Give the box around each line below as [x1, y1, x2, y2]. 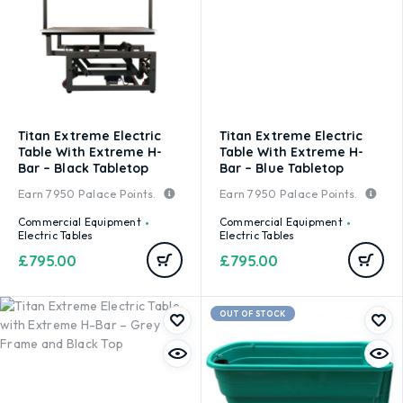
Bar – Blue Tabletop [219, 160, 345, 176]
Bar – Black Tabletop [18, 160, 149, 176]
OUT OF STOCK [219, 309, 286, 318]
